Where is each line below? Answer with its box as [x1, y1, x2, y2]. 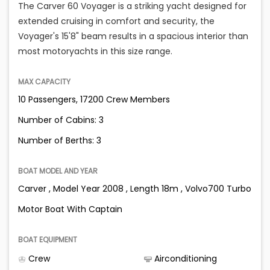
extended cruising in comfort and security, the [18, 15, 215, 28]
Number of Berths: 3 [18, 134, 101, 147]
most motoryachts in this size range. [18, 45, 172, 58]
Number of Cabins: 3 [18, 114, 104, 127]
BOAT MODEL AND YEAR [18, 166, 98, 177]
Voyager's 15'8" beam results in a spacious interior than [18, 30, 248, 43]
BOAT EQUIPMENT [18, 234, 77, 245]
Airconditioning [152, 253, 217, 265]
